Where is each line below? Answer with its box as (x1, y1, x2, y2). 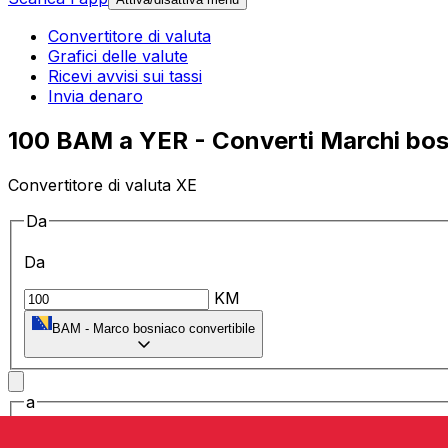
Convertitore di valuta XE (8, 174, 197, 195)
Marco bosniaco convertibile (93, 321, 255, 337)
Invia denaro (48, 86, 143, 107)
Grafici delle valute (48, 46, 188, 67)
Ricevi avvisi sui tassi (48, 66, 202, 87)
